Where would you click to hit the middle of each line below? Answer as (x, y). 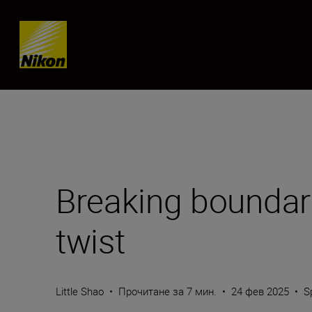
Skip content (63, 31)
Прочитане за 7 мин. (167, 291)
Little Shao (80, 291)
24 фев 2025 (260, 291)
